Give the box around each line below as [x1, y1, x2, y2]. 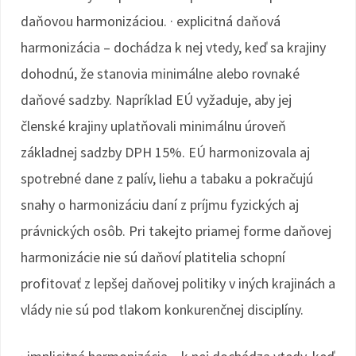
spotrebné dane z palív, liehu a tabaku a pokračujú [21, 169, 313, 188]
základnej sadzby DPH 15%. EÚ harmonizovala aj [21, 143, 310, 161]
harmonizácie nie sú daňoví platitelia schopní [21, 248, 285, 266]
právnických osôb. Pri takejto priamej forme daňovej [21, 222, 331, 240]
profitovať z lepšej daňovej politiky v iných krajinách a [21, 274, 335, 292]
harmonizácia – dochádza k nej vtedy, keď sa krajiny [21, 38, 326, 56]
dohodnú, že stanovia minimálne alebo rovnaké [21, 64, 300, 83]
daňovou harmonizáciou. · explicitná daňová [21, 12, 281, 30]
